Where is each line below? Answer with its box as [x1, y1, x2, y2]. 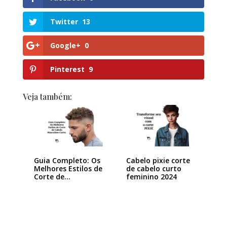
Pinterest [50, 64, 85, 74]
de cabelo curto [126, 164, 181, 174]
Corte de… [33, 172, 70, 182]
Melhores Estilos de [33, 164, 102, 174]
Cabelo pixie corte [126, 156, 190, 166]
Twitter [50, 16, 78, 26]
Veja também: [22, 91, 72, 102]
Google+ [50, 40, 81, 50]
